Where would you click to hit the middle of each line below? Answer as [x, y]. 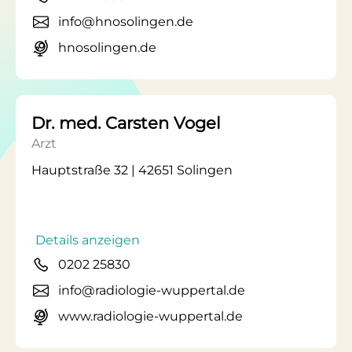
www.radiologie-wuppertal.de [150, 316]
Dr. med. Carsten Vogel [126, 123]
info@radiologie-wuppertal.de [152, 290]
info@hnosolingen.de [126, 22]
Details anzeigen [88, 240]
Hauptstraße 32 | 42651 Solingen [132, 170]
